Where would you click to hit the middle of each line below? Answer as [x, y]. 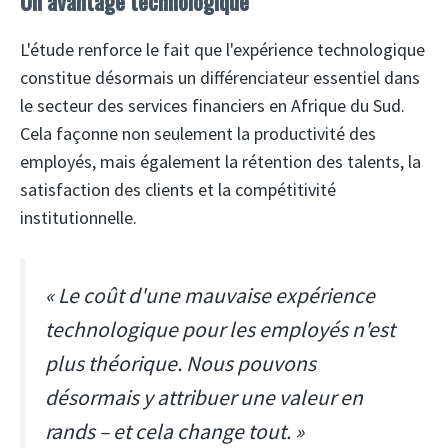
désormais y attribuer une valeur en [204, 398]
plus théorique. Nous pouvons [180, 364]
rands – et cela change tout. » [174, 432]
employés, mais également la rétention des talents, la [220, 162]
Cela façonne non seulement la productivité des [198, 134]
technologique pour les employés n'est [220, 330]
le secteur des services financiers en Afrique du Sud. [212, 106]
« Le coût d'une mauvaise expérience [210, 296]
